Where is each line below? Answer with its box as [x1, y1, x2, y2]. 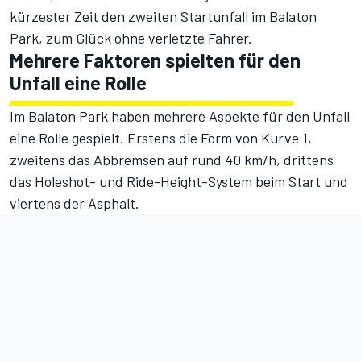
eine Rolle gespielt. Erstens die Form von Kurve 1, [10, 128, 312, 147]
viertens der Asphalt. [10, 193, 139, 212]
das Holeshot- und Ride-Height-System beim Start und [10, 172, 348, 190]
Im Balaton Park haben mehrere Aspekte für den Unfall [10, 106, 350, 125]
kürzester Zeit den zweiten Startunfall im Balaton [10, 6, 317, 25]
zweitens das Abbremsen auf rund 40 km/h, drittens [10, 150, 334, 168]
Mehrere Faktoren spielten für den [10, 48, 301, 72]
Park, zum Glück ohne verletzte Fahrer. [10, 28, 252, 47]
